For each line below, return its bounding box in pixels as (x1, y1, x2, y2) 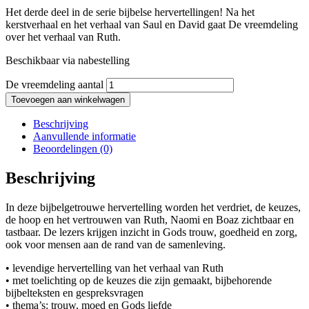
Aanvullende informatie (33, 130, 136, 143)
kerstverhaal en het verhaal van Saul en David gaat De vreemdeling (6, 19, 298, 31)
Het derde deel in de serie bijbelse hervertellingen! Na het (6, 6, 255, 19)
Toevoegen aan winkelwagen (11, 94, 125, 106)
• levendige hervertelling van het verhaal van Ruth (6, 262, 223, 275)
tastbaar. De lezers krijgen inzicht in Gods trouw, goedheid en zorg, (6, 226, 297, 239)
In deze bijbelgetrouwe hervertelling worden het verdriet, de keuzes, (6, 201, 301, 214)
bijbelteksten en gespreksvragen (6, 287, 143, 299)
